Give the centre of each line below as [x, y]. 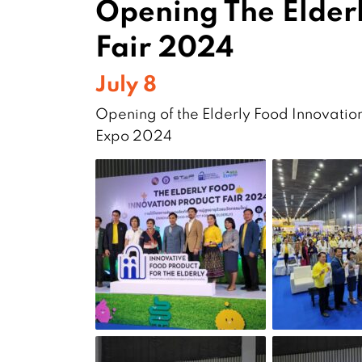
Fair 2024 [165, 45]
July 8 [126, 83]
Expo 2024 [134, 136]
